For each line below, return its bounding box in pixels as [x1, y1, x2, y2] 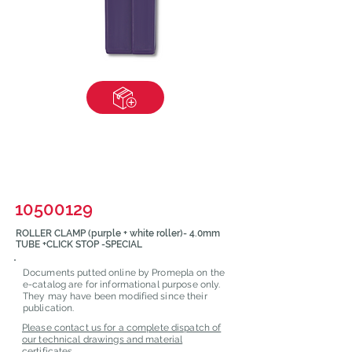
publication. [23, 302, 75, 313]
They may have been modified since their [23, 291, 207, 302]
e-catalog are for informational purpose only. [23, 279, 221, 290]
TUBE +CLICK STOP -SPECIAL [16, 239, 142, 250]
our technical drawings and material [22, 334, 183, 345]
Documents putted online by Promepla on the [23, 267, 225, 278]
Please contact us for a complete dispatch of [22, 322, 222, 333]
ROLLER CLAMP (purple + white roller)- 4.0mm [16, 228, 220, 239]
